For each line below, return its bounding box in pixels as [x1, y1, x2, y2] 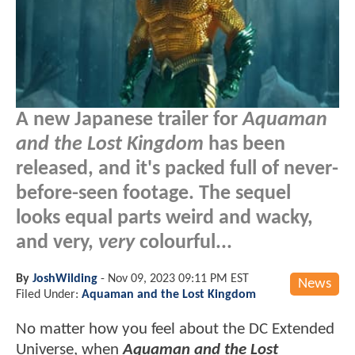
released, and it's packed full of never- [16, 158, 338, 179]
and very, [16, 232, 98, 253]
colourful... [135, 232, 232, 253]
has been [204, 134, 285, 155]
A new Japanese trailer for [16, 109, 242, 130]
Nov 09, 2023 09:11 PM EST [108, 272, 249, 285]
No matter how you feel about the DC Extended [16, 320, 334, 338]
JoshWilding [32, 272, 97, 285]
